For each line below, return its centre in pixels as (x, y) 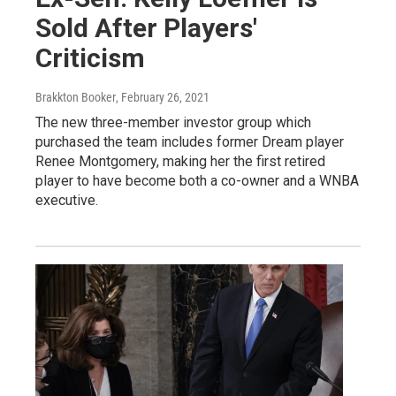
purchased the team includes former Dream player (190, 141)
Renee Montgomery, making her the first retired (180, 161)
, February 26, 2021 (163, 97)
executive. (67, 200)
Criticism (90, 57)
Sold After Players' (146, 27)
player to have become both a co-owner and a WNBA (197, 180)
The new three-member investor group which (173, 122)
